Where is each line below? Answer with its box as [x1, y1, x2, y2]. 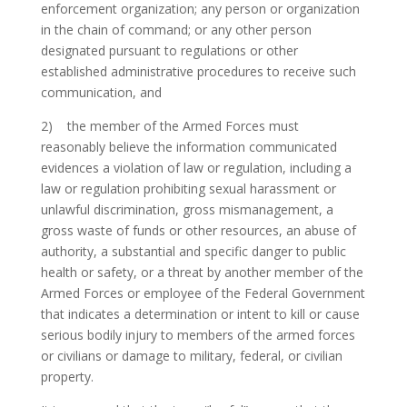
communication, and [40, 84, 162, 101]
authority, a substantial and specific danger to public [40, 243, 346, 260]
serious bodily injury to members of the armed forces [40, 326, 355, 343]
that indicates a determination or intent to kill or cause [40, 305, 360, 323]
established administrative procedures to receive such [40, 63, 356, 80]
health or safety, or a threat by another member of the [40, 263, 363, 281]
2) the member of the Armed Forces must [40, 117, 299, 134]
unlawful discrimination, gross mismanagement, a [40, 201, 333, 218]
